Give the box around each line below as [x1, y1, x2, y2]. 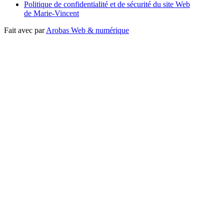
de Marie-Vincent [24, 8, 79, 17]
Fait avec [4, 25, 34, 34]
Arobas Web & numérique [46, 25, 129, 34]
